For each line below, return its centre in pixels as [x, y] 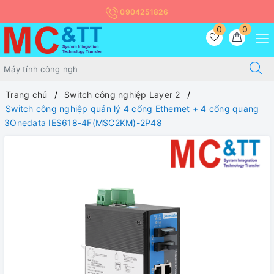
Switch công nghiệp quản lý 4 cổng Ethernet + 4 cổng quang [132, 109]
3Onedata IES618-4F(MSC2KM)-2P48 [83, 123]
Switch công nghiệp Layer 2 [122, 95]
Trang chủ [27, 95]
